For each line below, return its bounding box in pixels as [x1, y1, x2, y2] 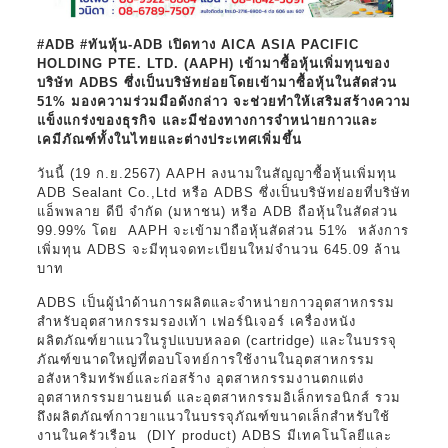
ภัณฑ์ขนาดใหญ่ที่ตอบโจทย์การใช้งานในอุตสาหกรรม [36, 351, 375, 367]
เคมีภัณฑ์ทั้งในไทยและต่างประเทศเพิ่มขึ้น [36, 131, 302, 147]
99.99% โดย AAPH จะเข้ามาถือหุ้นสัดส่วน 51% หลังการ [36, 222, 409, 238]
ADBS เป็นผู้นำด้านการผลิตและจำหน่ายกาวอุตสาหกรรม [36, 294, 395, 310]
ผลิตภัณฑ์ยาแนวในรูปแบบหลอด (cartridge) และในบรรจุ [36, 332, 397, 348]
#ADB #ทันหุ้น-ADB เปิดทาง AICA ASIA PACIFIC [36, 36, 359, 52]
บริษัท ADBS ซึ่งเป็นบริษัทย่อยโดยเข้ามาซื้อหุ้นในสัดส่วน [36, 74, 397, 90]
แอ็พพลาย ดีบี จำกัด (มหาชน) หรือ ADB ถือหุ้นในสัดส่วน [36, 203, 398, 219]
